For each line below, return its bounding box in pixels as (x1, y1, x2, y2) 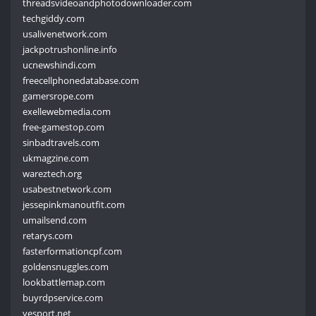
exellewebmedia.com (23, 104, 111, 118)
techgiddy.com (23, 11, 85, 25)
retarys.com (23, 229, 73, 242)
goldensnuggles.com (23, 260, 109, 273)
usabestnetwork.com (23, 182, 112, 195)
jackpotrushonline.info (23, 42, 118, 56)
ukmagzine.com (23, 151, 90, 164)
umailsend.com (23, 213, 87, 226)
